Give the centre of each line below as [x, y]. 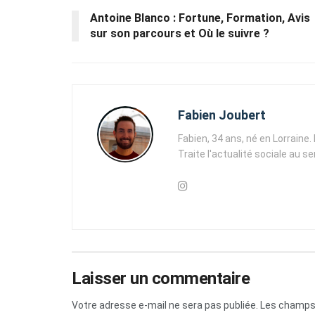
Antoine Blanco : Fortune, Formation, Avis [200, 18]
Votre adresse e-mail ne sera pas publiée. [165, 306]
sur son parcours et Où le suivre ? [180, 34]
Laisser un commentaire [161, 279]
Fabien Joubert [222, 115]
